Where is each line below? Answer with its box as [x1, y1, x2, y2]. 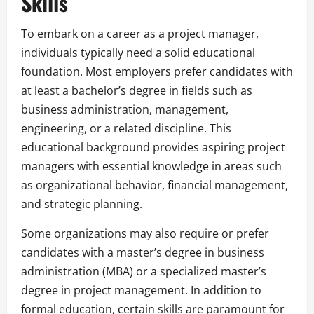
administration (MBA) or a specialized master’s [21, 263, 266, 279]
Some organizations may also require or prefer [21, 225, 269, 241]
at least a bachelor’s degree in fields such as [21, 82, 252, 98]
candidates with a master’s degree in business [21, 244, 264, 260]
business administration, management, [21, 101, 228, 117]
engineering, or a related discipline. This [21, 120, 231, 136]
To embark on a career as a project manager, [21, 25, 259, 41]
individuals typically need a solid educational [21, 44, 255, 60]
